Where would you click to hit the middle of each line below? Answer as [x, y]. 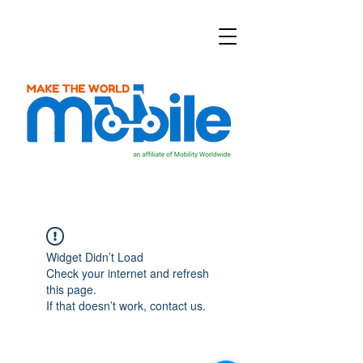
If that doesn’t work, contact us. [126, 305]
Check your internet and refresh [128, 273]
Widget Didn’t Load [95, 257]
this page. [71, 289]
